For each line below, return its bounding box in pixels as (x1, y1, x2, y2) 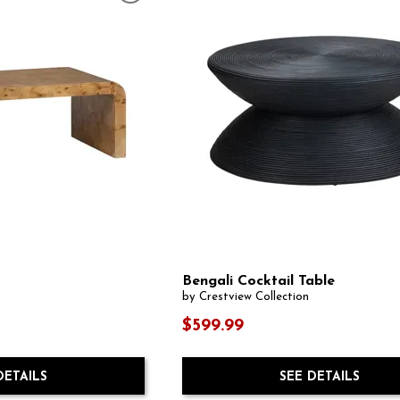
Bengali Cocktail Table (182, 274, 336, 289)
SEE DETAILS (279, 371, 360, 385)
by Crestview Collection (182, 291, 310, 304)
